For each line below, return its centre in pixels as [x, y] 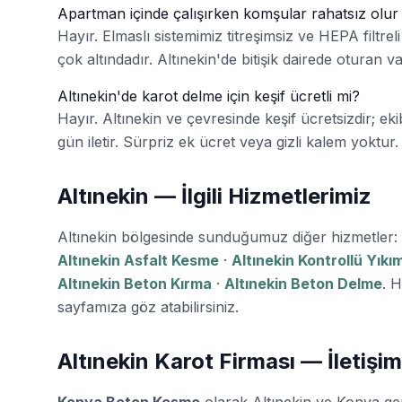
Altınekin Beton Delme [303, 283]
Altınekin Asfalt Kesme [138, 260]
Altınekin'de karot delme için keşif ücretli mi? [209, 96]
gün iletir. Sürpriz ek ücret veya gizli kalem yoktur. [228, 141]
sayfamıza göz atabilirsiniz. [148, 306]
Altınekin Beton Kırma [135, 283]
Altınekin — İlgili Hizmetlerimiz [214, 196]
